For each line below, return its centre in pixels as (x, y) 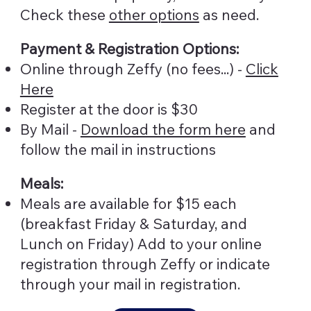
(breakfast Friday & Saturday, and (133, 223)
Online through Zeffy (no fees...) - (133, 68)
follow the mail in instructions (118, 149)
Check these (64, 14)
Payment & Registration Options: (129, 48)
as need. (229, 14)
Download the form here (163, 129)
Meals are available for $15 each (128, 203)
